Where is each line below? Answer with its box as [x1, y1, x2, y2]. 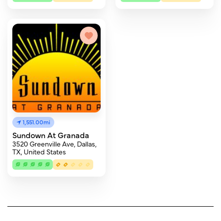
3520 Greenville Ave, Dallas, [12, 139, 97, 148]
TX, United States [12, 147, 66, 156]
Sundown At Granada [12, 129, 89, 140]
